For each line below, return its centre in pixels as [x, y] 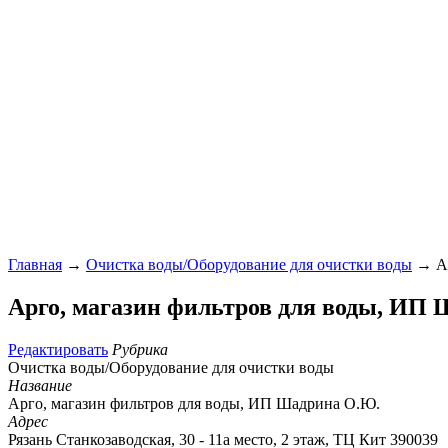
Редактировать [58, 349]
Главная [35, 264]
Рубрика [140, 349]
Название [40, 385]
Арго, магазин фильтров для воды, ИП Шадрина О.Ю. [194, 403]
